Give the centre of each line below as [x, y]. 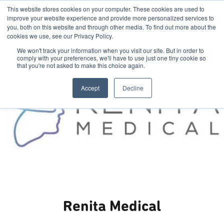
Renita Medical [112, 207]
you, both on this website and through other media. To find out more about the [111, 27]
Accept [90, 88]
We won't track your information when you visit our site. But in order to [110, 50]
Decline [133, 88]
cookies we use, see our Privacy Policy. [60, 36]
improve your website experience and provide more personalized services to [110, 18]
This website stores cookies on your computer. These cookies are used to [106, 9]
